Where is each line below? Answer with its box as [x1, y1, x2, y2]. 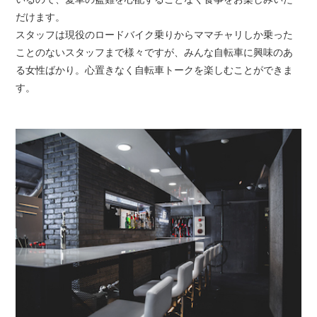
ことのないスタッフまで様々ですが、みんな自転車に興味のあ [16, 47, 294, 59]
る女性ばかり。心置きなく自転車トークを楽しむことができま [16, 64, 294, 76]
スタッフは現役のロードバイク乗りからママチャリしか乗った [16, 29, 294, 41]
